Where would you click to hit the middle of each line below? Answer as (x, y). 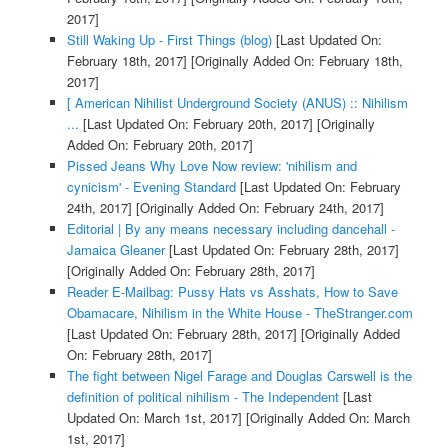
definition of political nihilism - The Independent (202, 396)
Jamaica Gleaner (115, 249)
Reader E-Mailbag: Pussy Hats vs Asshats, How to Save (232, 291)
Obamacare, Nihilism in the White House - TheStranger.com (239, 312)
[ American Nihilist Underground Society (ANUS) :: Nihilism (237, 102)
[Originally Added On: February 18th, (294, 60)
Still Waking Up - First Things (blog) (169, 39)
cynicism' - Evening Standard (151, 186)
